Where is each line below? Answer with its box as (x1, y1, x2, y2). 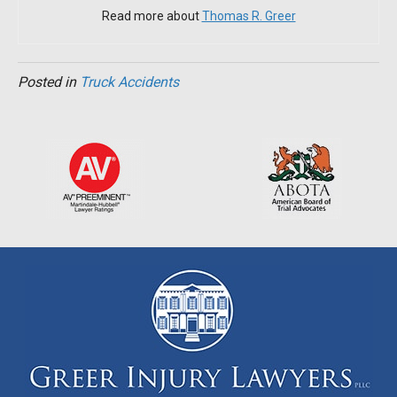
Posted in (18, 73, 80, 90)
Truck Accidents (80, 73, 179, 90)
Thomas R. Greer (201, 8, 296, 23)
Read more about (101, 8, 202, 23)
